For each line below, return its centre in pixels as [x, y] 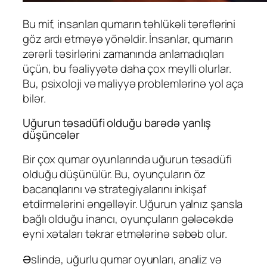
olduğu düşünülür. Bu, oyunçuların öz [114, 174]
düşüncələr [52, 135]
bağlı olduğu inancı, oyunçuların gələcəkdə [128, 218]
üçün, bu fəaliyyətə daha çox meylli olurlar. [127, 68]
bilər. [34, 98]
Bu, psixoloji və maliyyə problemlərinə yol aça [133, 83]
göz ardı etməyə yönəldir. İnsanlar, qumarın [128, 38]
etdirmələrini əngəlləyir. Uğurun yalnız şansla [133, 204]
